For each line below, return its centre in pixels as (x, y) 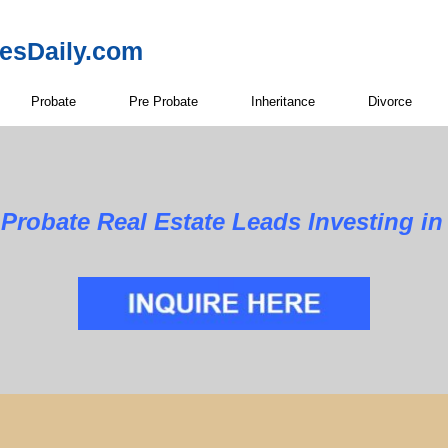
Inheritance (283, 101)
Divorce (390, 101)
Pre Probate (163, 101)
